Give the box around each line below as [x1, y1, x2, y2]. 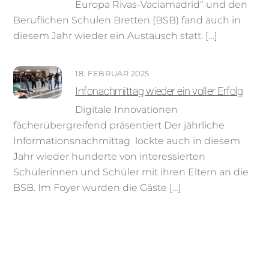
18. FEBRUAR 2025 [75, 68, 150, 78]
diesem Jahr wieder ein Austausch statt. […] [13, 30, 218, 41]
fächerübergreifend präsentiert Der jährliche [13, 119, 225, 131]
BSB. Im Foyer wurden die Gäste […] [13, 182, 182, 194]
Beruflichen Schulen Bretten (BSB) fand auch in [13, 14, 241, 26]
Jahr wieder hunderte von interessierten [13, 151, 206, 163]
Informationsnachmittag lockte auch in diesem [13, 135, 241, 147]
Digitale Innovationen [75, 104, 178, 116]
